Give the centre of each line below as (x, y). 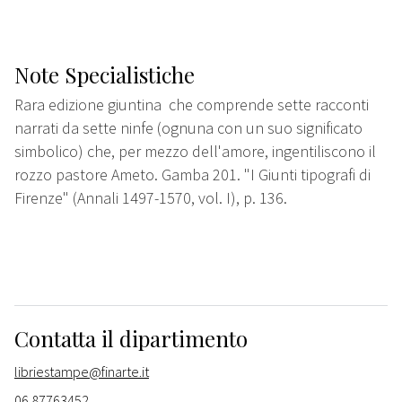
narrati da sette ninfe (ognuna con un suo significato (188, 128)
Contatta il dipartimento (131, 339)
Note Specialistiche (105, 75)
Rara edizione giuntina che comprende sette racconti (192, 105)
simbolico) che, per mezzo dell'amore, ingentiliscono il (195, 152)
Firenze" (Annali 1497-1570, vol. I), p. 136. (151, 198)
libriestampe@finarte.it (82, 372)
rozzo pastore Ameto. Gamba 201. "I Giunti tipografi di (192, 175)
